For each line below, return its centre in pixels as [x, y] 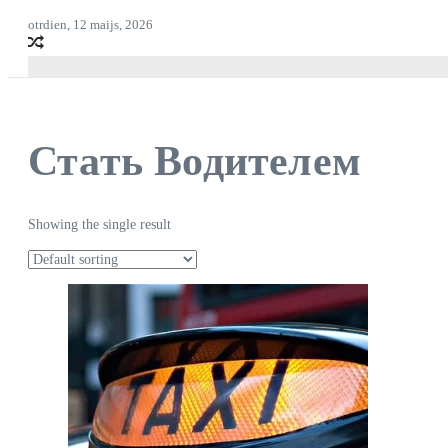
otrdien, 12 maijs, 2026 [90, 24]
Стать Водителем [194, 161]
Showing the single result [99, 225]
